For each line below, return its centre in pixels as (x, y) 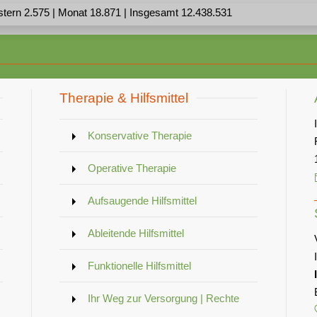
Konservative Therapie (140, 135)
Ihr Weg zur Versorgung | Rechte (163, 298)
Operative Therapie (132, 168)
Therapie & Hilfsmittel (124, 98)
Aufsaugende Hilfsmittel (142, 200)
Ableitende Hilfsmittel (136, 233)
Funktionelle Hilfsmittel (139, 265)
